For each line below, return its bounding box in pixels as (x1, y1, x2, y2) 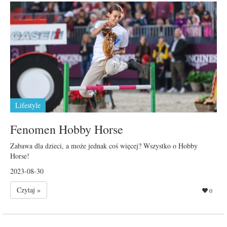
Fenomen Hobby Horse (10, 121, 123, 137)
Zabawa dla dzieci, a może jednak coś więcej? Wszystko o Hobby (10, 140, 198, 150)
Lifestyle (15, 100, 41, 110)
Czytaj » (17, 184, 41, 195)
